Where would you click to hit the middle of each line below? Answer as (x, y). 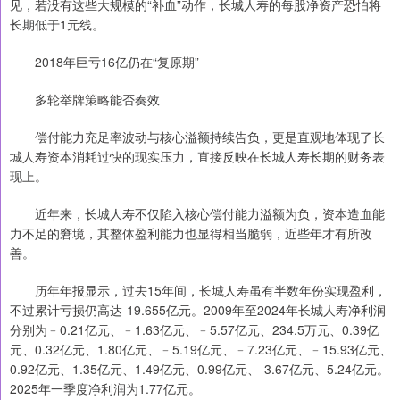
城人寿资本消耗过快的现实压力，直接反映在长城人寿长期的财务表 (197, 157)
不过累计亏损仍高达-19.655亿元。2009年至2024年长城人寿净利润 (198, 310)
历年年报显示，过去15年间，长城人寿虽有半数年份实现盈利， (198, 291)
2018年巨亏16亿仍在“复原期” (104, 62)
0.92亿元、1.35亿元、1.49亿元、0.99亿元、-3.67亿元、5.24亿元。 (200, 369)
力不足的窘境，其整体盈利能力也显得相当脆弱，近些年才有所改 (191, 233)
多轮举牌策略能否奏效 (85, 100)
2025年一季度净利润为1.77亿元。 (105, 389)
